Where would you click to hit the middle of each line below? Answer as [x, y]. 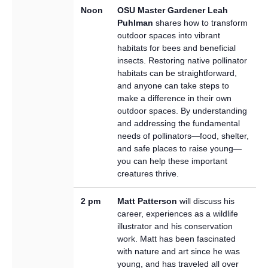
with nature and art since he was [179, 251]
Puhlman [135, 22]
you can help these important [172, 161]
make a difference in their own [174, 98]
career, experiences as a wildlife [178, 213]
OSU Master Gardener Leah [173, 10]
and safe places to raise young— [179, 148]
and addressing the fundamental [179, 123]
